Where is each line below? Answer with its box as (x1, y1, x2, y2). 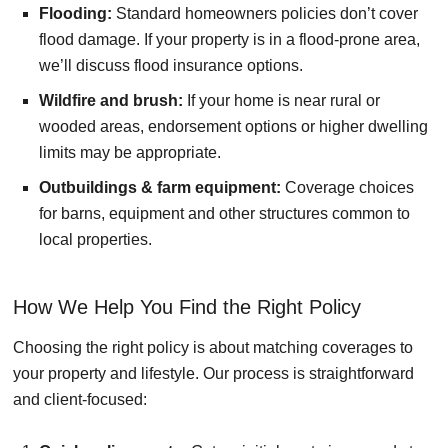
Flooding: (39, 5, 112, 23)
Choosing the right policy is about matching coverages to (13, 339, 413, 357)
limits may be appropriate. (39, 144, 221, 162)
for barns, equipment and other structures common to (39, 205, 410, 223)
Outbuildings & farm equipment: (39, 179, 281, 197)
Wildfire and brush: (39, 92, 183, 110)
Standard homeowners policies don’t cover (112, 5, 418, 23)
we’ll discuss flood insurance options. (39, 57, 303, 75)
